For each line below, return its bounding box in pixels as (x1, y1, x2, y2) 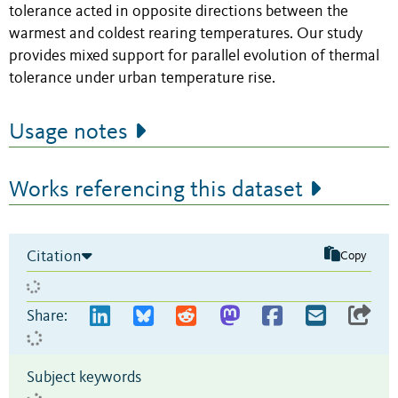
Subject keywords (27, 369, 141, 386)
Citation (27, 248, 82, 265)
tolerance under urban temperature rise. (9, 70, 275, 86)
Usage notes (9, 120, 128, 144)
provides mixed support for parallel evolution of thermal (9, 48, 379, 64)
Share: (27, 307, 68, 324)
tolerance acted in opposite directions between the (9, 4, 348, 20)
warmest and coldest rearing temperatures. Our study (9, 26, 362, 42)
